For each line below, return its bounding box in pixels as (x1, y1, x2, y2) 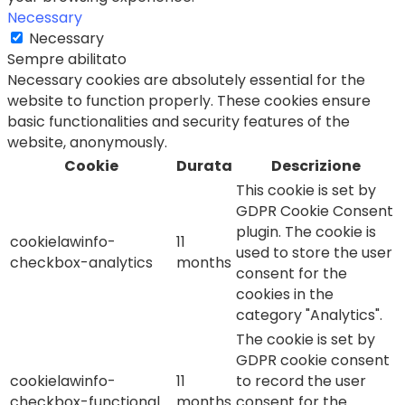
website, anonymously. (7, 132, 167, 154)
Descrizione (270, 155, 361, 177)
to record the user (236, 371, 366, 392)
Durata (176, 155, 232, 177)
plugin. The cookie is (236, 221, 376, 243)
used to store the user (236, 242, 392, 264)
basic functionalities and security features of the (7, 111, 350, 133)
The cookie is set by (236, 329, 375, 351)
